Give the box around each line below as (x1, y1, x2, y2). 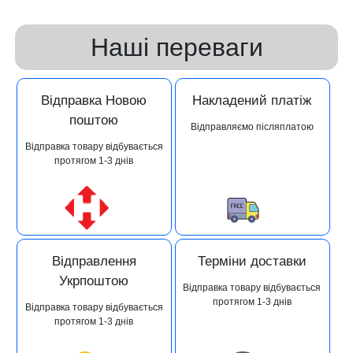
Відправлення (51, 254, 136, 269)
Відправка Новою (41, 93, 147, 109)
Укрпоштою (59, 273, 128, 289)
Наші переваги (90, 33, 263, 62)
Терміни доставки (197, 254, 307, 269)
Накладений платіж (192, 93, 312, 109)
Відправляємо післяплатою (190, 121, 314, 133)
